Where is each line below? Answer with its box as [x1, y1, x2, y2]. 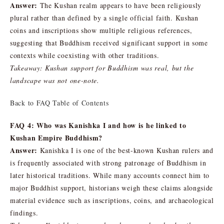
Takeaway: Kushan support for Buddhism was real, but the [10, 62, 194, 72]
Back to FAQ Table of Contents [10, 97, 109, 107]
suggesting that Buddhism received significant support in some [10, 37, 208, 47]
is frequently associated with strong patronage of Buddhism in [10, 157, 206, 167]
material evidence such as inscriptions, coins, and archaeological [10, 195, 214, 205]
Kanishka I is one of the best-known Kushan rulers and [37, 145, 213, 155]
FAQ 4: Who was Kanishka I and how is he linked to [10, 119, 186, 130]
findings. [10, 207, 38, 217]
